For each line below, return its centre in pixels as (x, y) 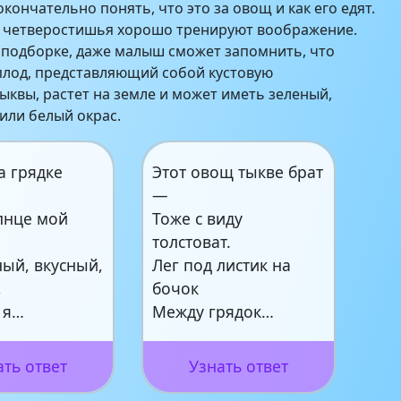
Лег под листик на (222, 264)
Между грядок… (213, 311)
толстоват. (192, 241)
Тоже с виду (198, 218)
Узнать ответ (238, 366)
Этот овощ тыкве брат (238, 171)
